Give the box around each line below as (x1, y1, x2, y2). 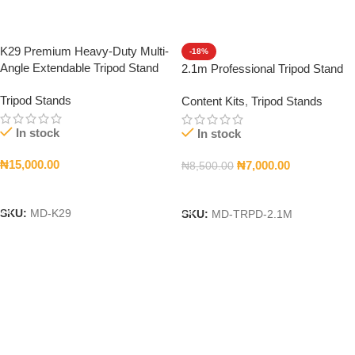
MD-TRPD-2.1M (212, 208, 292, 221)
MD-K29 (30, 208, 71, 220)
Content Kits (181, 94, 245, 108)
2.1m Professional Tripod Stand (181, 62, 343, 75)
